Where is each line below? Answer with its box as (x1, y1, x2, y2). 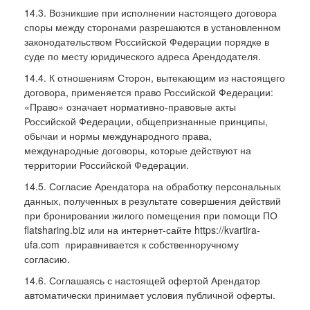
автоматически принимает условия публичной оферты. (24, 287, 275, 302)
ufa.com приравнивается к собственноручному (24, 237, 239, 251)
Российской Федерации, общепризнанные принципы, (24, 113, 268, 128)
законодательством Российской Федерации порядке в (24, 34, 269, 48)
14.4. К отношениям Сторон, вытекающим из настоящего (24, 70, 285, 84)
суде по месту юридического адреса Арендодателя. (24, 48, 261, 63)
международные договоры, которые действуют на (24, 143, 251, 157)
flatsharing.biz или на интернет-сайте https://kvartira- (24, 222, 260, 237)
